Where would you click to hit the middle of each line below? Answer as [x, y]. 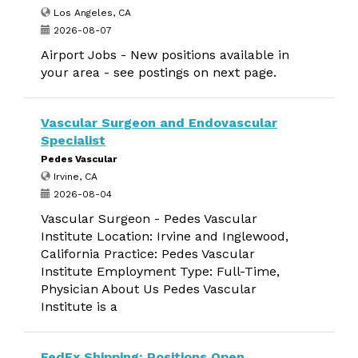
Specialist [73, 140]
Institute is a [79, 306]
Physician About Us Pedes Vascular [149, 289]
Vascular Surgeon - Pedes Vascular [149, 219]
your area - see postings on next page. [159, 72]
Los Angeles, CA [91, 13]
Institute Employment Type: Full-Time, [160, 271]
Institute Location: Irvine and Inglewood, [165, 236]
